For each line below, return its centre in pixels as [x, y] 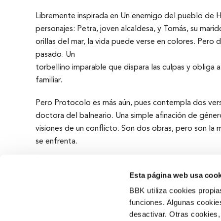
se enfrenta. [56, 142]
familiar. [49, 81]
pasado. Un [55, 55]
